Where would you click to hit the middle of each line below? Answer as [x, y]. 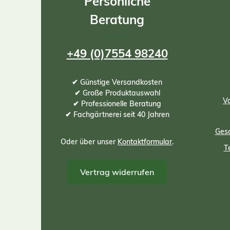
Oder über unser [89, 142]
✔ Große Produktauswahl [117, 93]
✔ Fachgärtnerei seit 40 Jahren [117, 114]
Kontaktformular [145, 142]
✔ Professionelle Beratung [117, 104]
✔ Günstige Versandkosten [117, 82]
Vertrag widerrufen [117, 172]
